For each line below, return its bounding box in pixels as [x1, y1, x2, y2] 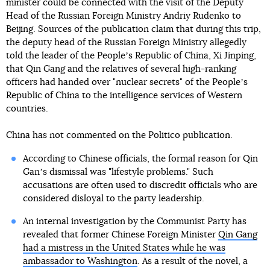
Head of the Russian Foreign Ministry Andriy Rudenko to [6, 11, 241, 21]
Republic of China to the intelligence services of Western [6, 91, 242, 101]
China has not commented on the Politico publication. [6, 131, 233, 140]
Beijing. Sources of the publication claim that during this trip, [6, 25, 261, 34]
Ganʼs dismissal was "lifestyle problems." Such [22, 168, 213, 177]
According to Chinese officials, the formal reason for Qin [22, 154, 258, 164]
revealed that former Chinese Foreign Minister [22, 230, 218, 240]
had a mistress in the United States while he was [22, 243, 225, 253]
